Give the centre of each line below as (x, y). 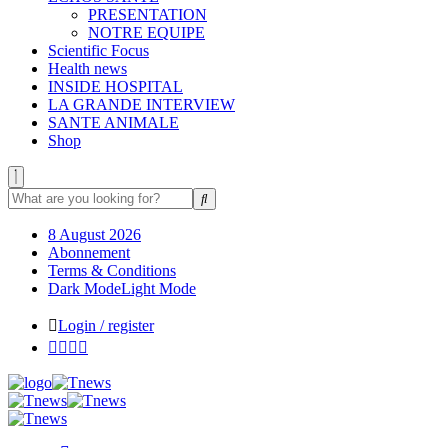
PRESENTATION (147, 14)
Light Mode (158, 288)
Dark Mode (84, 288)
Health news (87, 68)
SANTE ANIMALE (113, 122)
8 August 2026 (94, 234)
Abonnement (89, 252)
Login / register (106, 325)
